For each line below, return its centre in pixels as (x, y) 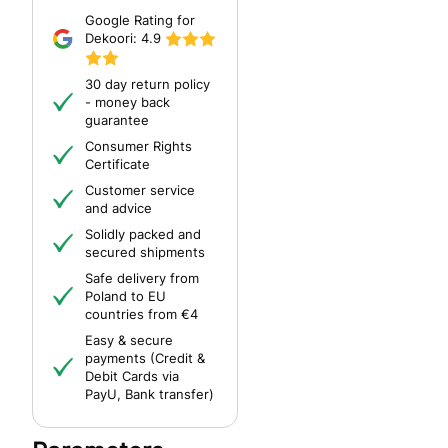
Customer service (140, 189)
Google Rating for (140, 19)
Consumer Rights (138, 145)
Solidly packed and (143, 233)
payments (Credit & (145, 357)
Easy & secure (129, 339)
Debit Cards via (132, 375)
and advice (118, 207)
